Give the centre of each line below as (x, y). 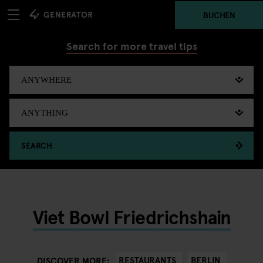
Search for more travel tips (131, 45)
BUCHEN (219, 14)
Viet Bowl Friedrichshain (131, 217)
